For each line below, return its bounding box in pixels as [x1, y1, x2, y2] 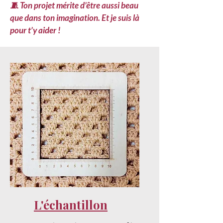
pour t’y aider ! [10, 25, 61, 35]
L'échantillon [34, 197, 108, 213]
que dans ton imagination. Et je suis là [10, 12, 139, 23]
